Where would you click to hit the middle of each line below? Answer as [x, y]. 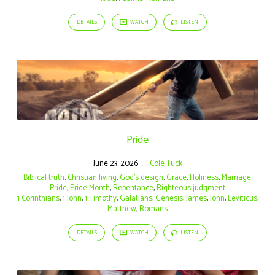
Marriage [236, 177]
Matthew [122, 209]
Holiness [204, 177]
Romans [153, 209]
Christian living [92, 177]
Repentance [133, 188]
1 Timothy [100, 198]
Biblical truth [44, 177]
